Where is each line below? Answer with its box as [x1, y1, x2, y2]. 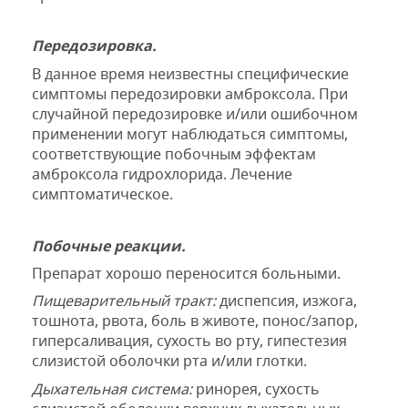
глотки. [256, 351, 307, 372]
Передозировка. [32, 36, 157, 56]
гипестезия [267, 331, 347, 352]
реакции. [114, 235, 186, 256]
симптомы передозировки [32, 83, 221, 104]
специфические [237, 63, 349, 84]
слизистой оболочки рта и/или [32, 351, 252, 372]
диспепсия [219, 291, 295, 311]
